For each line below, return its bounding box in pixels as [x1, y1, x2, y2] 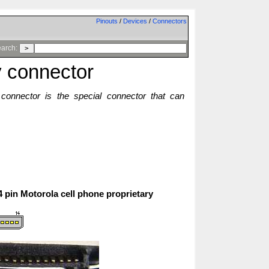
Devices [122, 17, 147, 25]
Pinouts [95, 17, 118, 25]
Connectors [152, 17, 187, 25]
